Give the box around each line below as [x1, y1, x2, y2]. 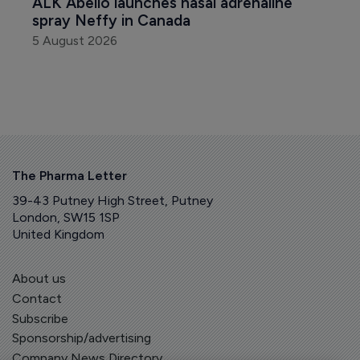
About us [12, 270, 66, 286]
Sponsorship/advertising [12, 330, 151, 346]
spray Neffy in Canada [32, 11, 190, 31]
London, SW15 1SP [12, 209, 120, 225]
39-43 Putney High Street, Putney [12, 192, 213, 208]
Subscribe [12, 310, 68, 326]
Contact [12, 290, 62, 306]
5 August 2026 [32, 33, 117, 49]
